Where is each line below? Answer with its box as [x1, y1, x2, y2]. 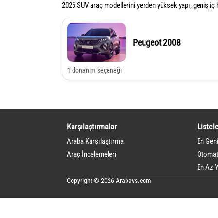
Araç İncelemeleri [67, 150, 116, 159]
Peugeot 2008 [133, 37, 181, 48]
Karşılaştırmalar [67, 122, 117, 132]
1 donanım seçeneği [67, 66, 122, 74]
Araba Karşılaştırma [67, 137, 124, 146]
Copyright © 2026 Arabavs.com [67, 177, 151, 185]
